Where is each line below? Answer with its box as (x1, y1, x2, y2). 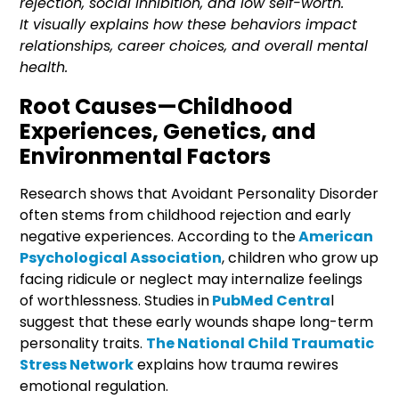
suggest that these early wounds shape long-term (20, 311, 374, 332)
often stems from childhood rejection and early (20, 204, 352, 225)
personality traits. (20, 332, 147, 354)
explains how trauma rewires (134, 354, 339, 375)
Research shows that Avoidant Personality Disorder (20, 183, 379, 204)
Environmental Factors (20, 141, 272, 171)
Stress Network (20, 354, 134, 375)
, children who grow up (222, 247, 379, 268)
